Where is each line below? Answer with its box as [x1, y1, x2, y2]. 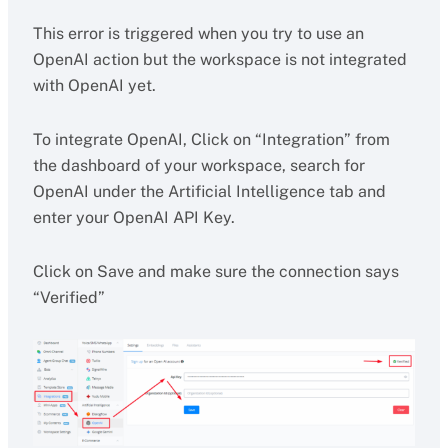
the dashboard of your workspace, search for [32, 156, 365, 175]
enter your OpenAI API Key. [32, 208, 235, 227]
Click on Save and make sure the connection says [32, 262, 399, 281]
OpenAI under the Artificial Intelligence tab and [32, 182, 386, 201]
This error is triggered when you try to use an [32, 24, 364, 43]
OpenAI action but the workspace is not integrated [32, 50, 407, 69]
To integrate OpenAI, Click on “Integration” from [32, 130, 390, 149]
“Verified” [32, 288, 105, 307]
